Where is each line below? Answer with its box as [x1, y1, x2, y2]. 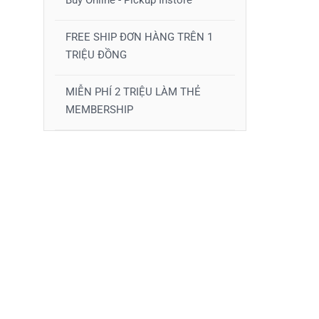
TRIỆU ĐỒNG [66, 48, 127, 61]
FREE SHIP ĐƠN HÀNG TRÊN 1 [66, 31, 213, 43]
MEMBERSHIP [66, 103, 133, 116]
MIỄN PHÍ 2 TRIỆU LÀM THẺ [66, 85, 201, 98]
